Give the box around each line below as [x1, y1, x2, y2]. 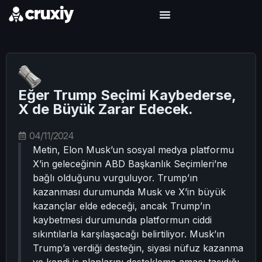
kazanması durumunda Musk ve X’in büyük [33, 186, 226, 198]
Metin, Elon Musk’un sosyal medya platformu [33, 144, 234, 156]
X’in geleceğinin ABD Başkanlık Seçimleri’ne [33, 158, 227, 170]
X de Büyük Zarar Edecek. [18, 101, 193, 118]
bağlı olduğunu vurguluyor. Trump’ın [33, 172, 198, 184]
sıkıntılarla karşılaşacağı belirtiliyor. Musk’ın [33, 228, 225, 240]
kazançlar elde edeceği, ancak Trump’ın [33, 200, 211, 212]
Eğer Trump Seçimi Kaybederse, [18, 87, 236, 104]
